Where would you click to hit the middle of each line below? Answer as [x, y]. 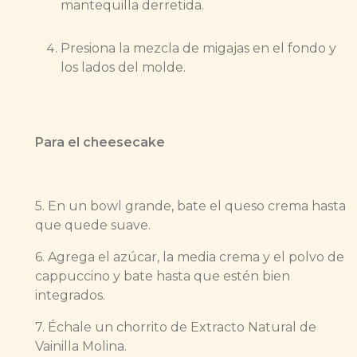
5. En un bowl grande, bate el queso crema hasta [190, 206]
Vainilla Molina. [81, 347]
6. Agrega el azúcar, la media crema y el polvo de [190, 257]
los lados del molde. [123, 68]
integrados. [72, 296]
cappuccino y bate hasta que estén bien [163, 277]
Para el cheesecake [102, 143]
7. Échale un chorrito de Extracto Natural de [176, 328]
